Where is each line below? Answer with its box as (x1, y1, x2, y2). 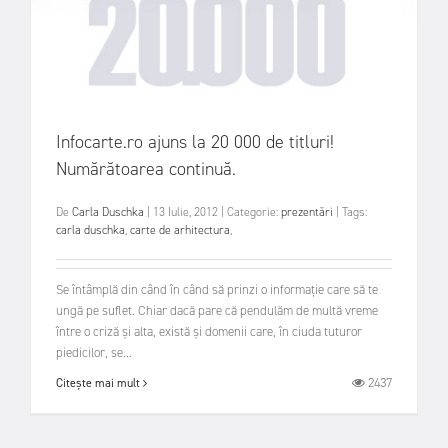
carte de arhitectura (130, 222, 230, 239)
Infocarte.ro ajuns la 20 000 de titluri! (56, 130, 334, 155)
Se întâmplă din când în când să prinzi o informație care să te (56, 280, 378, 298)
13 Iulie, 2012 (153, 204, 221, 221)
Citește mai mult (56, 375, 143, 392)
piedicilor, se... (56, 343, 132, 361)
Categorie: (227, 204, 281, 221)
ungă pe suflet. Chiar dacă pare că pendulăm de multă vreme (56, 301, 378, 319)
